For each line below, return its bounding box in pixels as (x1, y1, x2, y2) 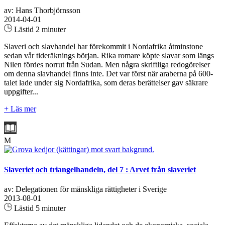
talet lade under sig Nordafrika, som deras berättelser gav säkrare (4, 78, 208, 87)
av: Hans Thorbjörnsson (4, 6, 80, 15)
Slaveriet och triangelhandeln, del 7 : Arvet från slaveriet (4, 165, 196, 174)
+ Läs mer (4, 104, 36, 114)
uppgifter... (4, 87, 38, 96)
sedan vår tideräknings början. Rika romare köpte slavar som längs (4, 51, 214, 60)
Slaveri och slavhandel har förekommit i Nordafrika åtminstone (4, 42, 203, 51)
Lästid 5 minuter (12, 203, 66, 212)
